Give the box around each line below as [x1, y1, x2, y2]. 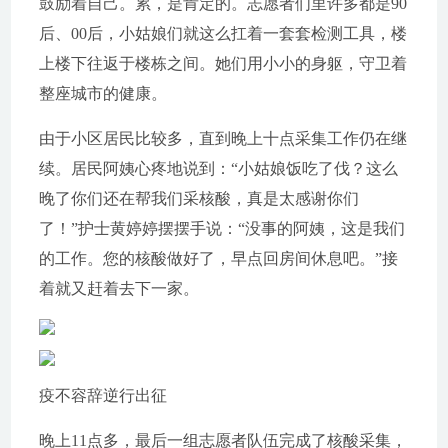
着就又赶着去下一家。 [38, 280, 199, 297]
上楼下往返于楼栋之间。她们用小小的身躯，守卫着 [38, 55, 407, 72]
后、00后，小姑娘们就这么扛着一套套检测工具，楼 [38, 25, 407, 42]
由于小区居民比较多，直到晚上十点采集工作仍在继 [38, 130, 407, 147]
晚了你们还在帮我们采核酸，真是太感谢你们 [38, 190, 359, 207]
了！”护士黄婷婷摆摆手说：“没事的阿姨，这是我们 [38, 220, 405, 237]
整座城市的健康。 [38, 85, 167, 102]
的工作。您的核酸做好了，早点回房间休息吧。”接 [38, 250, 398, 267]
